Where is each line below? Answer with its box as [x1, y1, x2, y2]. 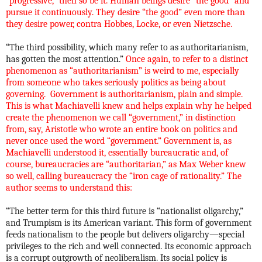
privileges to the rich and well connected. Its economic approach [6, 240, 251, 251]
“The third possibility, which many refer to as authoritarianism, [6, 42, 248, 53]
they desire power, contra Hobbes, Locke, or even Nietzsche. [6, 18, 232, 29]
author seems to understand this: [6, 182, 132, 193]
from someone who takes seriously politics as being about [6, 77, 226, 88]
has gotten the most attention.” [6, 53, 126, 64]
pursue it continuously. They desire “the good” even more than [6, 6, 245, 18]
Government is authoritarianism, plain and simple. [50, 88, 243, 99]
